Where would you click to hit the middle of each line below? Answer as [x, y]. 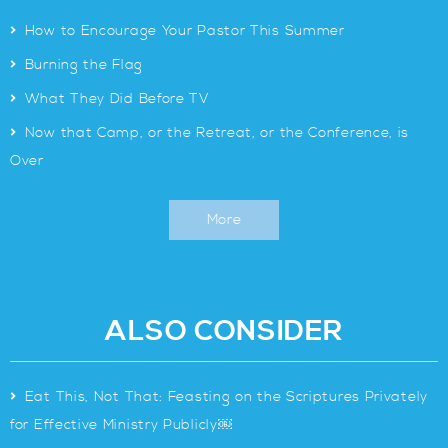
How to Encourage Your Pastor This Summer [184, 31]
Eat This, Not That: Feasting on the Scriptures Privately [226, 397]
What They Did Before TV [116, 99]
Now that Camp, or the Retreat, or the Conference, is [217, 133]
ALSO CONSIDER [224, 331]
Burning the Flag [83, 65]
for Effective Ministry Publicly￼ [121, 425]
